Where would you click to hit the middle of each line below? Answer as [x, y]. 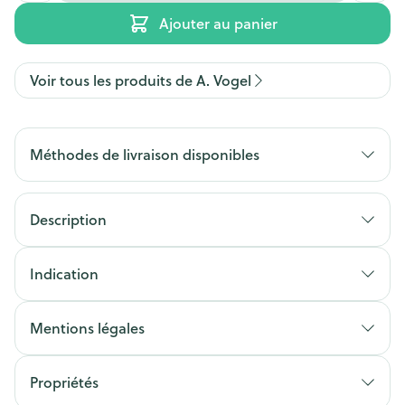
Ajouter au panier [218, 23]
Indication [64, 273]
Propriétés [64, 382]
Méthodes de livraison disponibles [145, 154]
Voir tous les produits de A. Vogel [141, 80]
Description [68, 219]
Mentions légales [87, 328]
